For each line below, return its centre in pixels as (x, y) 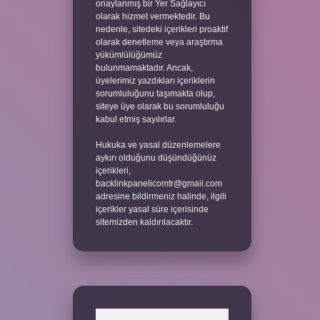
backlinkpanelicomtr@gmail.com (159, 183)
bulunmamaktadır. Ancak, (144, 67)
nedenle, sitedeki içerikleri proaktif (161, 29)
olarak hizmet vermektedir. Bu (152, 16)
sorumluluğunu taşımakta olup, (155, 93)
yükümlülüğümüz (129, 55)
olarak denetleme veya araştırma (159, 42)
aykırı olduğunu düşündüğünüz (156, 157)
